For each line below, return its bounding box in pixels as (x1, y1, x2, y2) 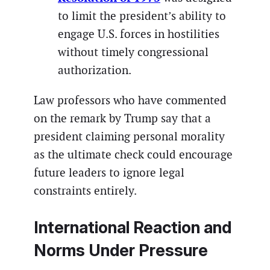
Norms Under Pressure (34, 240, 208, 260)
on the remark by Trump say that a (34, 110, 211, 126)
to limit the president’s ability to (58, 8, 226, 24)
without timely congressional (58, 45, 209, 60)
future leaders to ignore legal (34, 165, 184, 180)
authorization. (58, 63, 131, 78)
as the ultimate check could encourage (34, 146, 233, 162)
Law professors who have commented (34, 92, 227, 108)
